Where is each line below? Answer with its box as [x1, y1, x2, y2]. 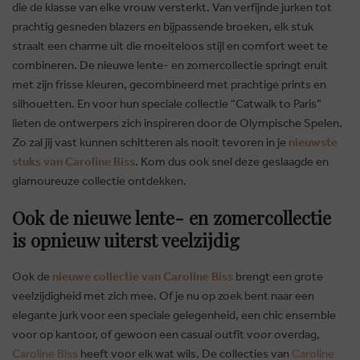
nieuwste [288, 134, 337, 150]
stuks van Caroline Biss [12, 153, 135, 170]
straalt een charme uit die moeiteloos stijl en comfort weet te [12, 38, 328, 54]
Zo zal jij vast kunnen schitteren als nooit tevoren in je [12, 134, 288, 150]
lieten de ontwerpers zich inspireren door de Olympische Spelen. [12, 115, 342, 131]
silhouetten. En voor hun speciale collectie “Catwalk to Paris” [12, 96, 321, 112]
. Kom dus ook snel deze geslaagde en [135, 153, 329, 170]
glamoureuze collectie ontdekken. [12, 173, 186, 189]
